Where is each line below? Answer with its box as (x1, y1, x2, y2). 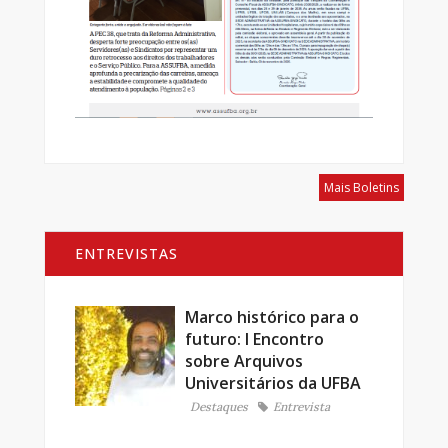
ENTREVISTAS (75, 243, 178, 263)
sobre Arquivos (185, 349, 303, 372)
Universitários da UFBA (185, 371, 361, 394)
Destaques (190, 398, 248, 414)
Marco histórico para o (185, 305, 359, 328)
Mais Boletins (324, 178, 399, 196)
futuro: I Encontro (185, 327, 324, 350)
